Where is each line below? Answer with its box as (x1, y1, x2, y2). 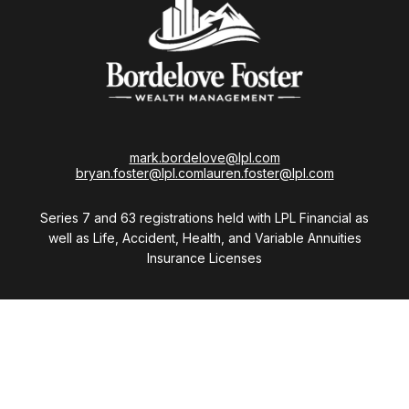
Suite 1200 (173, 380, 236, 395)
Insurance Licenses (147, 250, 262, 266)
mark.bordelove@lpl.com (129, 150, 280, 165)
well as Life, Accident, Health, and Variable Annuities (47, 230, 362, 246)
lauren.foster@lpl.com (203, 165, 334, 181)
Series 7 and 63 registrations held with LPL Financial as (40, 210, 369, 225)
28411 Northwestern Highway (118, 351, 291, 366)
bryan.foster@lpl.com (75, 165, 204, 181)
